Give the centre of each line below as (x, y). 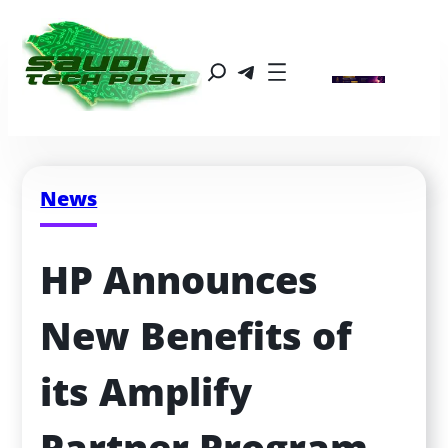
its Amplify (146, 392)
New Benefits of (196, 336)
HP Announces (179, 280)
